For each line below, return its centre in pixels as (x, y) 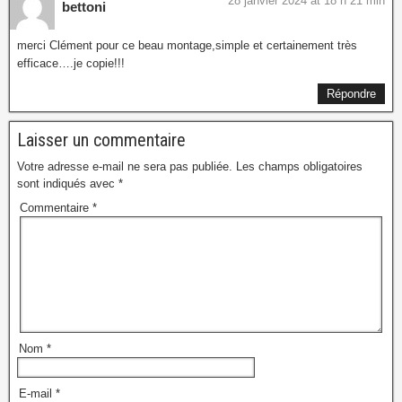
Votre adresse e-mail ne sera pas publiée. (125, 166)
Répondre (351, 93)
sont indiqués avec (68, 183)
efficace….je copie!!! (71, 63)
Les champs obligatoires (299, 166)
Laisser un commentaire (101, 140)
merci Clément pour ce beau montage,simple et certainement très (187, 45)
